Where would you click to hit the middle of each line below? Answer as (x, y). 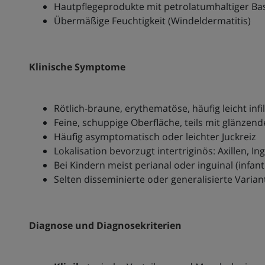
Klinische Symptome (77, 67)
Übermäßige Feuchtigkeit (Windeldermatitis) (152, 21)
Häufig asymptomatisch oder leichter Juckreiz (155, 137)
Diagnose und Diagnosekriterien (105, 226)
